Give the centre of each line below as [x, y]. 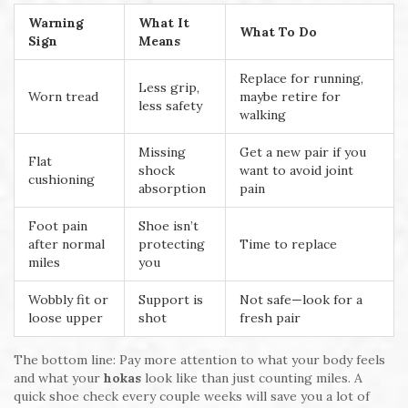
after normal [66, 245]
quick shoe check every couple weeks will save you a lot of [192, 397]
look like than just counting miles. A [252, 378]
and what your [59, 378]
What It [164, 23]
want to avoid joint [296, 171]
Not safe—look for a [301, 300]
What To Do [278, 32]
